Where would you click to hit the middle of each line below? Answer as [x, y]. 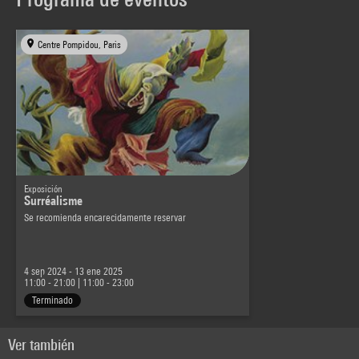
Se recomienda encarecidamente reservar [105, 217]
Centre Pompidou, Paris [80, 44]
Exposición [43, 188]
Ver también [41, 344]
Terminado [52, 300]
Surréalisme [53, 200]
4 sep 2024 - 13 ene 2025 [73, 271]
